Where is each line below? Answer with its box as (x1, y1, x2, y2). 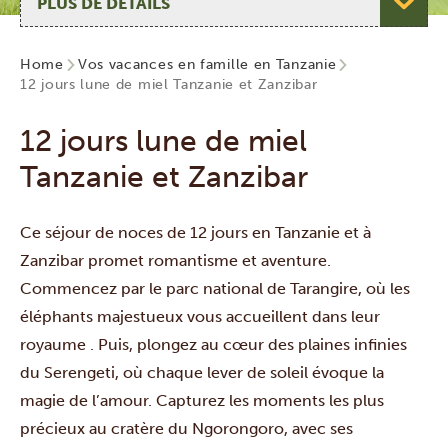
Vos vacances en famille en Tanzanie (77, 56, 337, 73)
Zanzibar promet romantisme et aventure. (20, 251, 335, 270)
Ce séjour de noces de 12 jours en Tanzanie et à (20, 223, 371, 242)
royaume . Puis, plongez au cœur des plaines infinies (20, 335, 407, 354)
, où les (358, 279, 410, 298)
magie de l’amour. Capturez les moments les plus (20, 391, 384, 410)
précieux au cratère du (20, 419, 192, 438)
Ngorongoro (192, 419, 284, 438)
